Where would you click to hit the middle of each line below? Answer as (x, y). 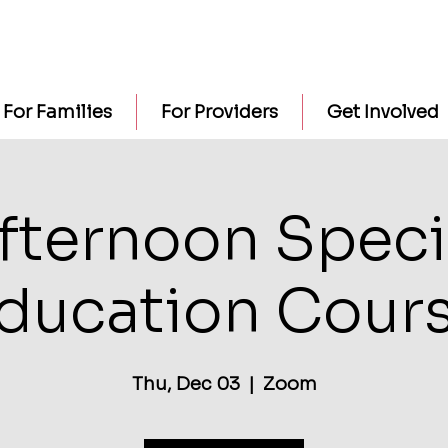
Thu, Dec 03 (185, 384)
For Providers (219, 112)
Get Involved (382, 112)
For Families (57, 112)
